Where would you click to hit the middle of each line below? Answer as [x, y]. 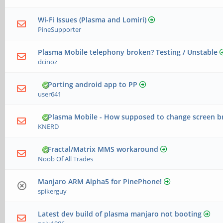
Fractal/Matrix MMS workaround [103, 149]
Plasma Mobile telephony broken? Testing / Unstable [128, 52]
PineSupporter [60, 30]
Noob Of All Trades [66, 159]
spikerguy [53, 191]
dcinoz [48, 62]
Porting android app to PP [93, 85]
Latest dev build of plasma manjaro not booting [120, 214]
